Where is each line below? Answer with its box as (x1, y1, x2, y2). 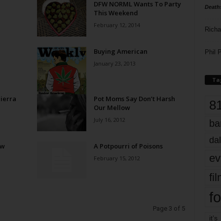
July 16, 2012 (93, 116, 125, 123)
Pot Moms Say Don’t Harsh (93, 94, 175, 103)
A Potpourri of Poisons (93, 142, 163, 150)
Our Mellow (93, 103, 130, 112)
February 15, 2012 (93, 154, 140, 162)
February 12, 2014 (93, 21, 140, 29)
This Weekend (93, 8, 138, 17)
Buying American (93, 47, 147, 56)
